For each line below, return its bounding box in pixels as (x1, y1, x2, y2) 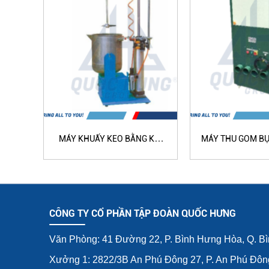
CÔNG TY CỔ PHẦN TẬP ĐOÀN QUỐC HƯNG (49, 208, 236, 220)
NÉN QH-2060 (83, 147, 138, 157)
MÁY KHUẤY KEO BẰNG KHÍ (58, 134, 163, 144)
